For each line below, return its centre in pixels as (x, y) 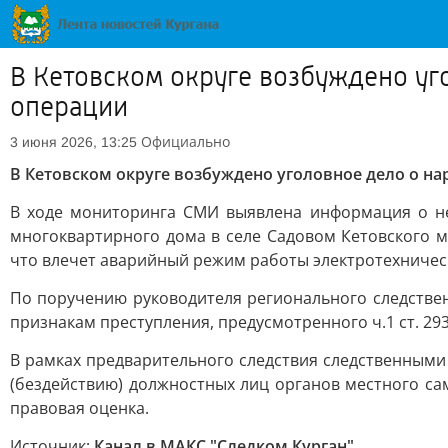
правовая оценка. (79, 408)
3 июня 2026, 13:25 (73, 142)
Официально (185, 141)
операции (69, 107)
